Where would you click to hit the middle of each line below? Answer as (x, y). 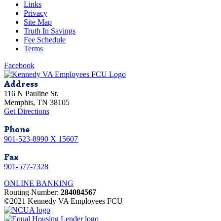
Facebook (19, 65)
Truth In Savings (50, 31)
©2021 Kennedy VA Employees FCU (63, 201)
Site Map (38, 22)
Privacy (36, 13)
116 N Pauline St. (31, 93)
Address (21, 84)
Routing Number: (32, 192)
